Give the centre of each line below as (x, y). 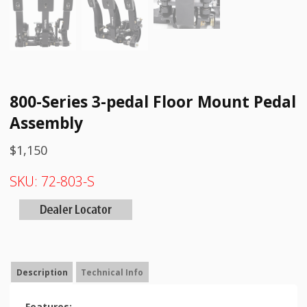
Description (42, 272)
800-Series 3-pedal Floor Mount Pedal (153, 101)
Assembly (46, 123)
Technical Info (112, 272)
